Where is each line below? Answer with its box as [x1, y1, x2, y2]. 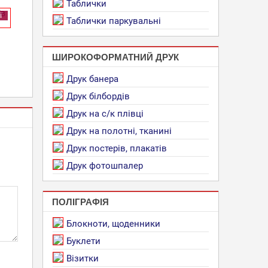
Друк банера [66, 74, 118, 84]
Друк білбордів [66, 91, 130, 102]
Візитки [66, 253, 99, 264]
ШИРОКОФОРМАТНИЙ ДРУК [52, 51, 179, 62]
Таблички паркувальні [66, 16, 161, 26]
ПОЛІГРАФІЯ [52, 196, 109, 207]
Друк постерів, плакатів [66, 143, 167, 154]
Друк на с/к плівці [66, 108, 144, 119]
